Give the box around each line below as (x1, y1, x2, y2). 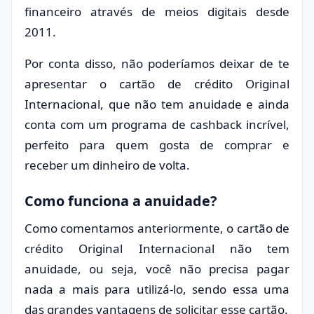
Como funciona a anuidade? (25, 191, 217, 210)
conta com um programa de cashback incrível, (25, 116, 289, 132)
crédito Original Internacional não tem (25, 240, 289, 257)
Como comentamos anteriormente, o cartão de (25, 220, 289, 236)
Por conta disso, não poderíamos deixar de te (25, 55, 289, 71)
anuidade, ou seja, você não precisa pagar (25, 261, 289, 277)
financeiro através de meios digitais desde (25, 4, 289, 20)
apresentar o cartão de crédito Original (25, 76, 289, 92)
